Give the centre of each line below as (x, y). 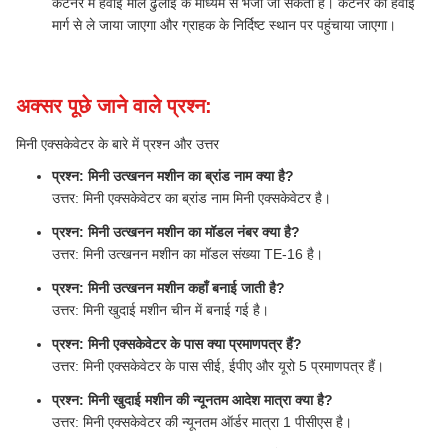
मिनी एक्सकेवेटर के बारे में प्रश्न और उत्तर (117, 144)
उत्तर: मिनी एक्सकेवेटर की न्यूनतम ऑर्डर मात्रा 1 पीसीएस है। (202, 422)
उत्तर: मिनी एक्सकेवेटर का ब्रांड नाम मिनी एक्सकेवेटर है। (191, 198)
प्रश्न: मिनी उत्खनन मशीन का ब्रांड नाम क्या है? (173, 176)
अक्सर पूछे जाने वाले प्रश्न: (114, 106)
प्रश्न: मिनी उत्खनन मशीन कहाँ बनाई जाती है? (168, 288)
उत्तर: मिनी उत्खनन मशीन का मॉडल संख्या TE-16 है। (187, 254)
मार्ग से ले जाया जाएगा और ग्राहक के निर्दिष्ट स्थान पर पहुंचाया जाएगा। (224, 25)
